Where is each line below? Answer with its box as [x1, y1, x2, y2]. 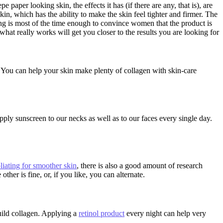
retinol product [79, 209, 124, 218]
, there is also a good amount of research [77, 161, 203, 170]
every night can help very [124, 209, 206, 218]
